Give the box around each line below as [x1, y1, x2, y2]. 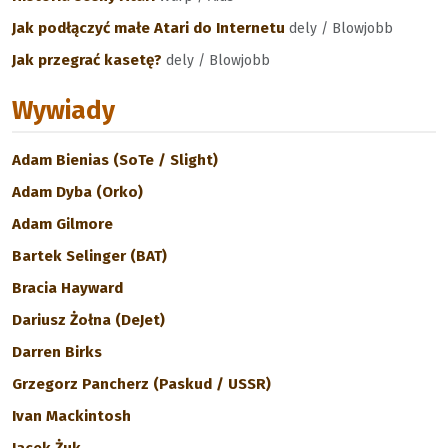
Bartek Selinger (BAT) [12, 247, 167, 265]
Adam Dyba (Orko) [12, 183, 143, 201]
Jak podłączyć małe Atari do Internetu [12, 19, 289, 37]
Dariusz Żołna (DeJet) [12, 311, 165, 329]
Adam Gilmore [12, 215, 113, 233]
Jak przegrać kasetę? [12, 51, 166, 69]
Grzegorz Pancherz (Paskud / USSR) [12, 375, 271, 393]
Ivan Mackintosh [12, 407, 131, 425]
